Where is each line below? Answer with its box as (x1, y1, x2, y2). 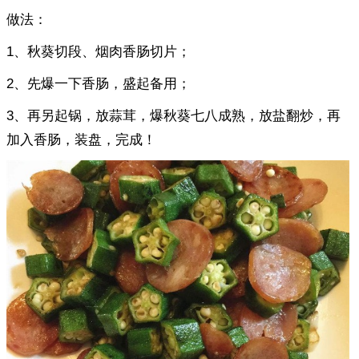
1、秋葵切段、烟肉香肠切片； (6, 43, 191, 59)
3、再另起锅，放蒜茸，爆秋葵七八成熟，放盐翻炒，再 (6, 107, 341, 123)
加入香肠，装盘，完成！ (6, 131, 156, 147)
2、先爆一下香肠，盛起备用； (6, 75, 191, 91)
